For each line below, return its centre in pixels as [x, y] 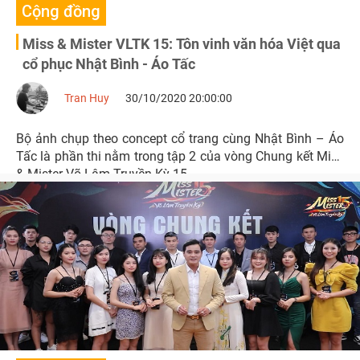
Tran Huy [87, 98]
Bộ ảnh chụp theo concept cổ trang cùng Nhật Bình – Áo [180, 139]
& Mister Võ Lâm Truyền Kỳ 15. [103, 174]
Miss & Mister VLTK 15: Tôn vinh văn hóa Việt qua [182, 44]
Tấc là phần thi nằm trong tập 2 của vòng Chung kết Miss [180, 156]
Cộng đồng [61, 11]
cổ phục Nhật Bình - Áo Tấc [109, 64]
